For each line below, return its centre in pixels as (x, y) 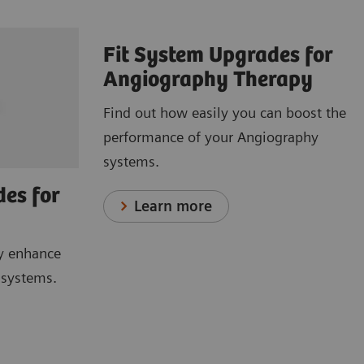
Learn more (173, 206)
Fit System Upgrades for (218, 56)
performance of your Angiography (211, 137)
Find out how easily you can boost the (225, 113)
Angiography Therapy (208, 80)
